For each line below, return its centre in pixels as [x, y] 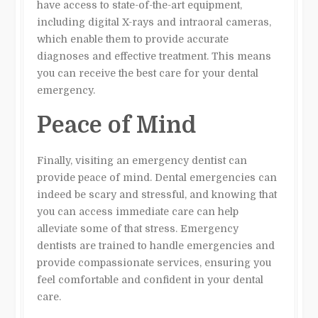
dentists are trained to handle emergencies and [156, 245]
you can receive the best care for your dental [148, 73]
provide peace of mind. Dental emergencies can [157, 177]
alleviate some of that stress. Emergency [138, 228]
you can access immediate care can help [138, 211]
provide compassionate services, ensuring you [154, 262]
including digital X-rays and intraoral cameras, [154, 22]
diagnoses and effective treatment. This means [154, 56]
